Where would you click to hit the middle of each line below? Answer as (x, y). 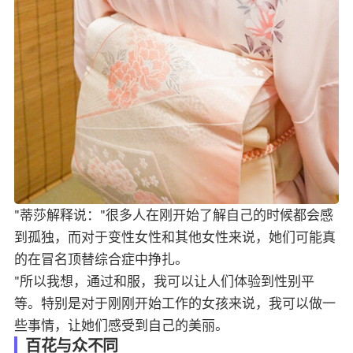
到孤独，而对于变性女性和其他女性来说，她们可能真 (175, 236)
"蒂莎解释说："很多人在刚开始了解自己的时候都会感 (174, 214)
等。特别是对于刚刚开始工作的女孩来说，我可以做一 (175, 303)
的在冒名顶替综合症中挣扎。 (101, 258)
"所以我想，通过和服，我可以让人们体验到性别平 (164, 281)
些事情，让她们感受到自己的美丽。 (121, 325)
